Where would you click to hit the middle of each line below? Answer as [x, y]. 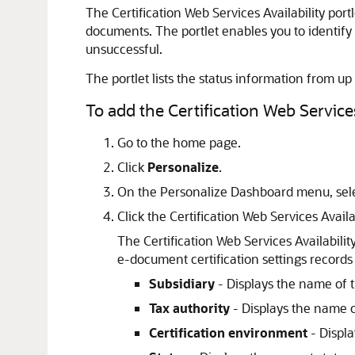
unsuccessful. [124, 49]
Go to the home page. [179, 142]
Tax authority [189, 308]
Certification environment [228, 332]
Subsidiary [182, 283]
